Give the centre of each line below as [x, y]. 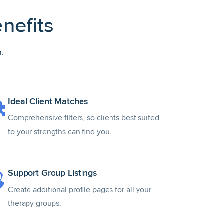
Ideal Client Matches [48, 101]
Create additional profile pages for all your [80, 190]
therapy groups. [35, 203]
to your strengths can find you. [60, 132]
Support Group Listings [52, 173]
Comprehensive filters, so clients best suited [83, 118]
